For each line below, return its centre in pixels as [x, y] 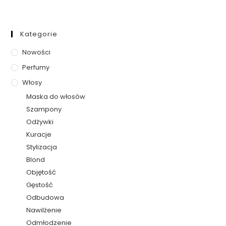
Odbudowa [45, 197]
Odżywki [40, 122]
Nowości [37, 52]
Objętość [41, 172]
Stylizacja [42, 147]
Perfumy [36, 67]
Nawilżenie [44, 210]
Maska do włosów [56, 96]
